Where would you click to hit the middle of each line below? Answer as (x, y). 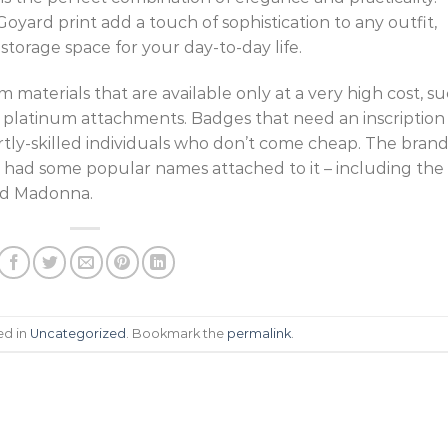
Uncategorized (78, 333)
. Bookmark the (177, 333)
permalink (259, 333)
